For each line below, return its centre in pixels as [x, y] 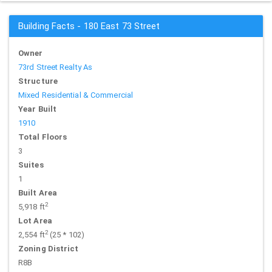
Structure [38, 81]
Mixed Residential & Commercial [76, 95]
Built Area [38, 193]
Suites [31, 165]
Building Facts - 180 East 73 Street [89, 26]
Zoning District [49, 249]
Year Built [37, 109]
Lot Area [35, 221]
